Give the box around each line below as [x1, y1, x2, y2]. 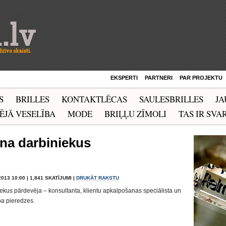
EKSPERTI [110, 75, 138, 81]
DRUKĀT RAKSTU [76, 175, 119, 181]
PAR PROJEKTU [180, 75, 222, 81]
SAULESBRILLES [139, 93, 203, 105]
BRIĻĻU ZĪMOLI [104, 108, 166, 120]
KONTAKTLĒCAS [62, 93, 127, 105]
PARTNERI [145, 75, 173, 81]
